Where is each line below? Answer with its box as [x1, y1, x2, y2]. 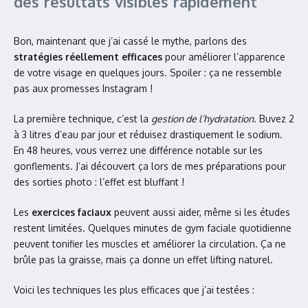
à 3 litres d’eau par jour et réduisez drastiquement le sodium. [14, 129, 283, 140]
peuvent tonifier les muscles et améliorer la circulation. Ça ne [14, 238, 286, 250]
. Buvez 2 [254, 113, 294, 124]
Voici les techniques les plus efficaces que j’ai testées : [14, 284, 254, 296]
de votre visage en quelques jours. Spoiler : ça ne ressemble [14, 67, 282, 78]
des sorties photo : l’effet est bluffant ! [14, 176, 184, 188]
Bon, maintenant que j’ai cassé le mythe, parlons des [14, 35, 247, 47]
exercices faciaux [32, 206, 111, 218]
